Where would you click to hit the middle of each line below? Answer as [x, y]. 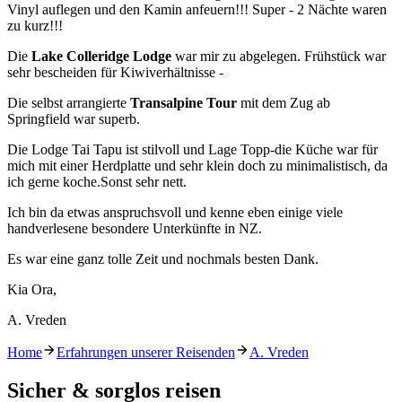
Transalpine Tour [184, 103]
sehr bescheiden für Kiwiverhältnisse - [115, 73]
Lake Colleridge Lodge [101, 57]
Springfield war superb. [74, 119]
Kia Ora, [32, 290]
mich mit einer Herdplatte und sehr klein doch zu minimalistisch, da [197, 166]
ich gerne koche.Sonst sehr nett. [97, 182]
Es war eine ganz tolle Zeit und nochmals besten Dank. [163, 259]
